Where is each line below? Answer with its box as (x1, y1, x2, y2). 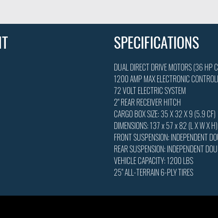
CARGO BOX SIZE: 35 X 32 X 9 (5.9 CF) (114, 108, 216, 120)
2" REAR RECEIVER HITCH (114, 96, 181, 108)
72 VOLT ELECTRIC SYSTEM (114, 84, 186, 96)
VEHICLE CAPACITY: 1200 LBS (114, 154, 193, 166)
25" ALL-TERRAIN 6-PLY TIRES (114, 166, 193, 178)
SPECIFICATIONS (114, 31, 199, 53)
